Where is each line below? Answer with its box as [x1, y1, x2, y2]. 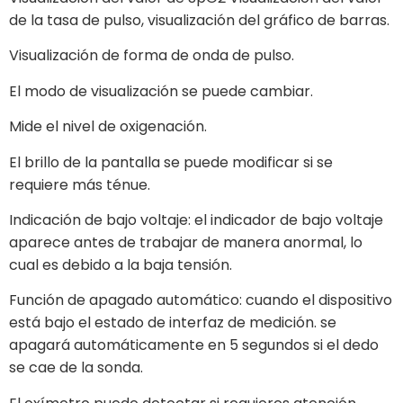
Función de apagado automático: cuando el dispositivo [9, 290, 392, 311]
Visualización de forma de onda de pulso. [9, 45, 294, 67]
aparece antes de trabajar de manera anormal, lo [9, 231, 363, 253]
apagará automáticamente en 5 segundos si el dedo [9, 335, 379, 356]
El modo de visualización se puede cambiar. [9, 80, 313, 102]
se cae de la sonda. [9, 357, 143, 379]
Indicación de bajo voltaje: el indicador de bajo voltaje [9, 209, 383, 230]
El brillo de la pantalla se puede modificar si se [9, 151, 333, 173]
